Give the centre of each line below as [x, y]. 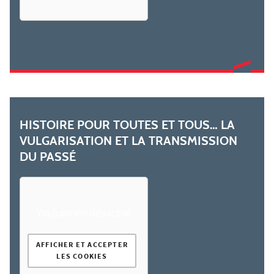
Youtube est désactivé [84, 213]
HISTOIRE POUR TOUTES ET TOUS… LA [127, 125]
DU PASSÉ [48, 157]
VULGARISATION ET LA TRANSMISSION [128, 141]
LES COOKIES [82, 257]
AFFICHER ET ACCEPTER [82, 246]
